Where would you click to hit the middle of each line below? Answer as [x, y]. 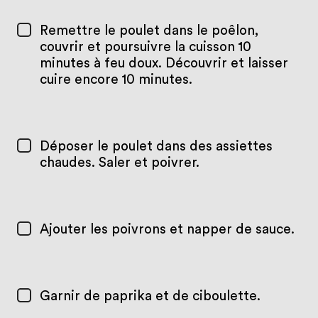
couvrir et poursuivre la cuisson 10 [145, 48]
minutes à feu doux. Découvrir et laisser [164, 64]
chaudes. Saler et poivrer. [119, 163]
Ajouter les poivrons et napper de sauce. [167, 229]
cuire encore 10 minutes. [116, 80]
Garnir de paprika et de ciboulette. [150, 296]
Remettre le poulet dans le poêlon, [149, 31]
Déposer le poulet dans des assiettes [156, 147]
